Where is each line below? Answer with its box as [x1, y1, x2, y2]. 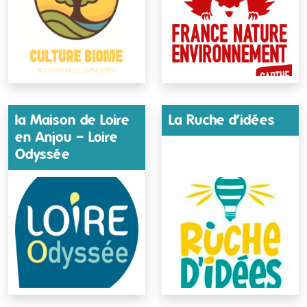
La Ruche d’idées [169, 112, 275, 129]
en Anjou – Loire [15, 129, 118, 146]
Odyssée [15, 146, 70, 163]
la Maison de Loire [15, 112, 130, 129]
